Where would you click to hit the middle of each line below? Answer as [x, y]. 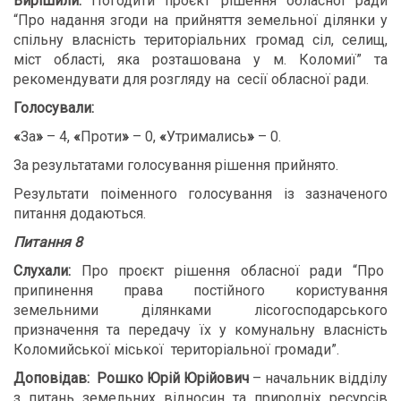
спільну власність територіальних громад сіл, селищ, [200, 40]
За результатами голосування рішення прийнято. [176, 165]
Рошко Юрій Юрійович [173, 378]
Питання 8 [48, 242]
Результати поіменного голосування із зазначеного [200, 194]
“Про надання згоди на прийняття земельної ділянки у [200, 20]
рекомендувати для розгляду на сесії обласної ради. [191, 79]
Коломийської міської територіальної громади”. [176, 350]
